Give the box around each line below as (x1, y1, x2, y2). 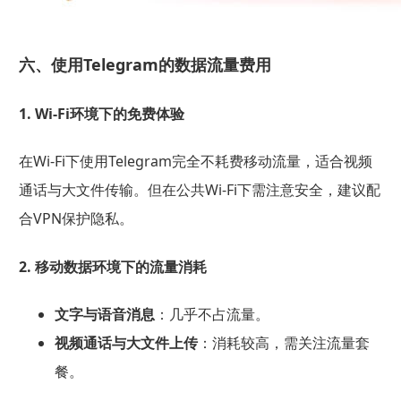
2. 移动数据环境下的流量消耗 (18, 256, 207, 277)
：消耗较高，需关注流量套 (197, 332, 370, 353)
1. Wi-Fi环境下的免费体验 (18, 104, 184, 124)
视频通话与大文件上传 (54, 332, 198, 353)
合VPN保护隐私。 (18, 209, 133, 229)
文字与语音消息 (54, 303, 155, 324)
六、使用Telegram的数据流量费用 (18, 53, 271, 75)
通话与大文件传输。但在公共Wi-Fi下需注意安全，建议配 (18, 180, 380, 200)
